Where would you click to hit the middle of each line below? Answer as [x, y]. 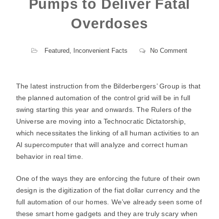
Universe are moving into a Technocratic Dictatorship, [101, 121]
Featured [57, 51]
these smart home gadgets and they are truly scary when [107, 214]
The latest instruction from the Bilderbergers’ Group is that [108, 86]
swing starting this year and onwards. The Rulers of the [104, 109]
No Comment [169, 51]
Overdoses [109, 23]
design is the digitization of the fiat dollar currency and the [108, 190]
